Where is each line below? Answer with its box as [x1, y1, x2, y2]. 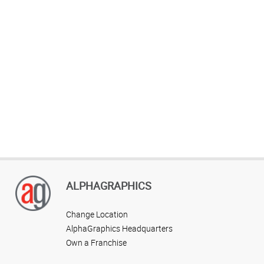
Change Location [66, 208, 128, 220]
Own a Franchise [66, 236, 127, 248]
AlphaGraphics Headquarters [66, 222, 173, 234]
